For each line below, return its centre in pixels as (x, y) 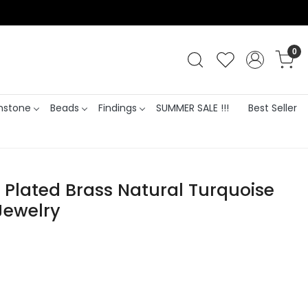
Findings (117, 108)
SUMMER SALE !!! (192, 108)
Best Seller (272, 108)
